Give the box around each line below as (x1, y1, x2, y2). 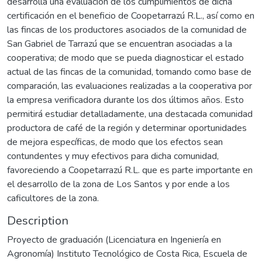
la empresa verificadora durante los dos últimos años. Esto (7, 93, 244, 106)
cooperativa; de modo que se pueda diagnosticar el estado (7, 51, 244, 64)
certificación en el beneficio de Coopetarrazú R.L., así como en (7, 9, 254, 22)
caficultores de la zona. (7, 191, 99, 205)
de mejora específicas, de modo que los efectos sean (7, 135, 223, 149)
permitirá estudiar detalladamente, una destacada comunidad (7, 107, 253, 120)
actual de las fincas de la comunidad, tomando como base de (7, 65, 251, 78)
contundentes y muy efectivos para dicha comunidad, (7, 149, 219, 163)
